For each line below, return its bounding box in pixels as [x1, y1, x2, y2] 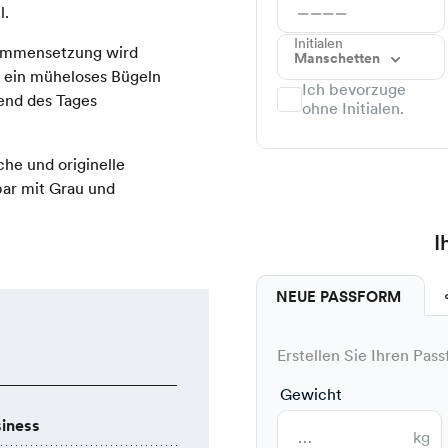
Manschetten [294, 49, 383, 66]
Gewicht [280, 385, 342, 405]
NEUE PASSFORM [276, 288, 405, 307]
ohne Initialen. [302, 99, 404, 119]
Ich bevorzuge [302, 80, 406, 100]
